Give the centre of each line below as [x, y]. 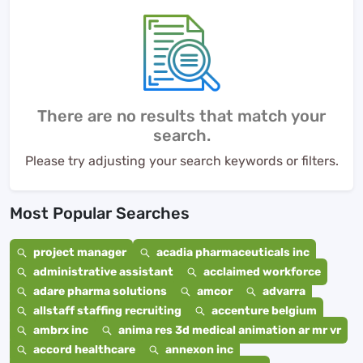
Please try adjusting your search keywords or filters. [181, 161]
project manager [80, 252]
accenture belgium [264, 311]
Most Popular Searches [100, 213]
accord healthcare [84, 350]
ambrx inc [61, 330]
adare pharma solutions [100, 291]
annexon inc [199, 350]
